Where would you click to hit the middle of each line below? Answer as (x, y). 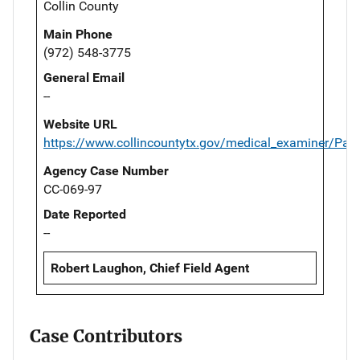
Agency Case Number (106, 171)
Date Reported (85, 215)
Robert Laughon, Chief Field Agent (150, 268)
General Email (84, 78)
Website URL (80, 125)
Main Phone (78, 35)
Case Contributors (106, 337)
